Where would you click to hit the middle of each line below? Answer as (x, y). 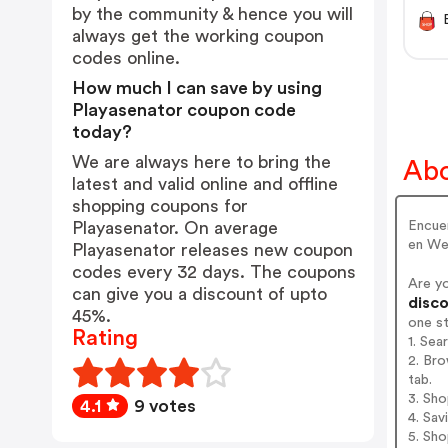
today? (102, 132)
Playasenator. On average (175, 228)
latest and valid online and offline (205, 184)
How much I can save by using (197, 88)
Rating (105, 338)
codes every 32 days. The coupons (214, 272)
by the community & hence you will (212, 14)
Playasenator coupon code (184, 110)
